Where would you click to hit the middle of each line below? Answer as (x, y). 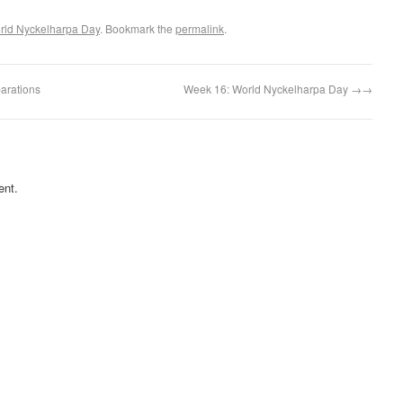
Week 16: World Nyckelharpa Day (267, 89)
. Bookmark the (138, 29)
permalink (200, 29)
